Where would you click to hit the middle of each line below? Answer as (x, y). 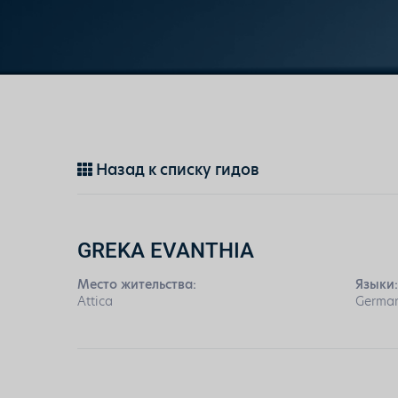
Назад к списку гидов (176, 170)
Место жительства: (137, 284)
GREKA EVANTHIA (166, 250)
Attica (95, 301)
